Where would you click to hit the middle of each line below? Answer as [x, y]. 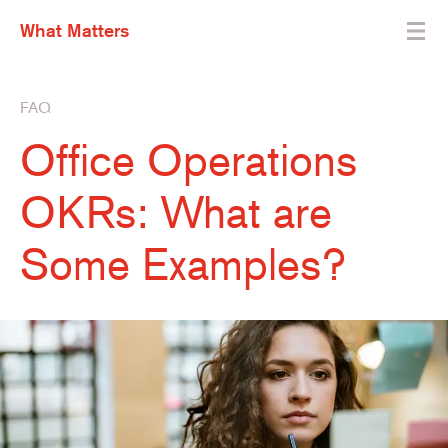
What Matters [74, 30]
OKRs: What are [176, 212]
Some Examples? [183, 264]
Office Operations [188, 160]
